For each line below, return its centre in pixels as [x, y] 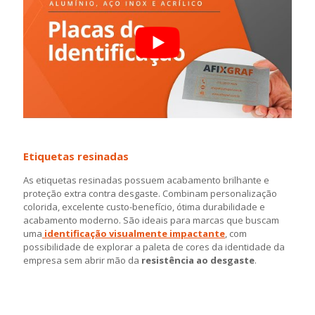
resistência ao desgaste [198, 261]
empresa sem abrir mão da [82, 261]
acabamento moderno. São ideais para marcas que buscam [151, 220]
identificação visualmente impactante [135, 234]
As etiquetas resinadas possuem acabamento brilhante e [146, 180]
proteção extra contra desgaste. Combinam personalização [150, 194]
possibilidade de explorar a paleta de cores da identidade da [154, 247]
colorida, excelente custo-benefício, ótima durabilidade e [144, 207]
